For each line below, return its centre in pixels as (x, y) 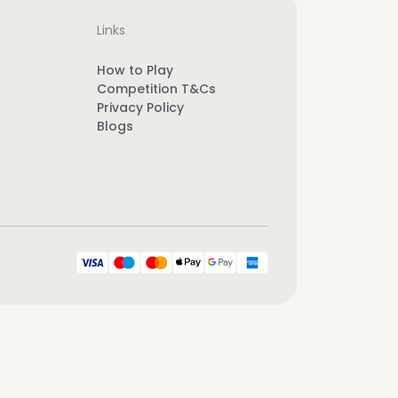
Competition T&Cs (157, 89)
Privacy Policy (141, 107)
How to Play (135, 70)
